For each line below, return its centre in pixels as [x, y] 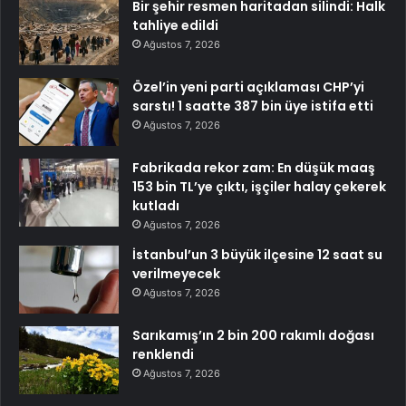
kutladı [156, 205]
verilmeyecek [176, 273]
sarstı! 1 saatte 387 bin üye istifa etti [253, 106]
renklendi [163, 354]
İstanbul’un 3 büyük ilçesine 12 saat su [257, 254]
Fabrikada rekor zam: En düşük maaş [254, 167]
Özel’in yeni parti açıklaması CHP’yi [248, 87]
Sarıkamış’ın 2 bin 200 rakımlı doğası [253, 335]
